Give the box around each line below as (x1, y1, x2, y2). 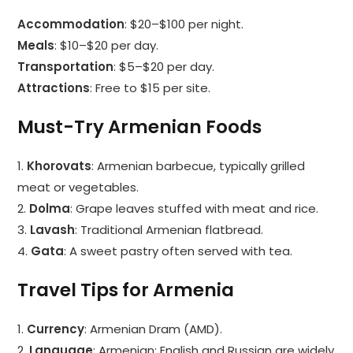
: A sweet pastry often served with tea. (64, 243, 293, 260)
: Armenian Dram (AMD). (84, 321, 223, 338)
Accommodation (17, 16, 125, 33)
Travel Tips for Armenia (17, 277, 235, 303)
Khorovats (27, 158, 92, 175)
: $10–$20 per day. (54, 37, 159, 54)
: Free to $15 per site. (90, 80, 211, 97)
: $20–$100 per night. (124, 16, 244, 33)
